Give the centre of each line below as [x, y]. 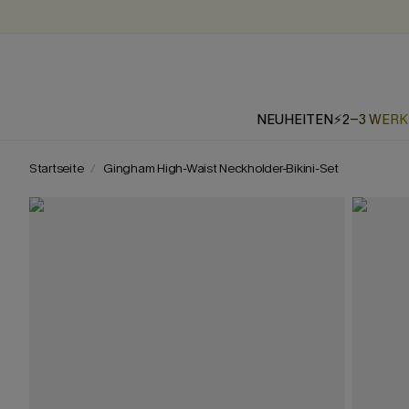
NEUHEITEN [295, 120]
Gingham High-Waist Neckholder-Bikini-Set [221, 168]
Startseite [57, 168]
